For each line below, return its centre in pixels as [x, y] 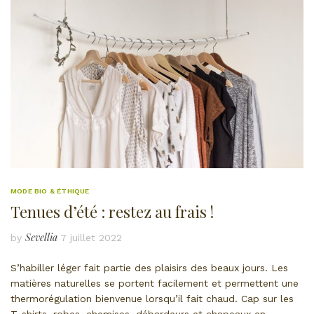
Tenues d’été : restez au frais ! [112, 211]
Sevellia [41, 237]
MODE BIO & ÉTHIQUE [50, 191]
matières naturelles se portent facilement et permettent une [155, 283]
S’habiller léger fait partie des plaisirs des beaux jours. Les [149, 267]
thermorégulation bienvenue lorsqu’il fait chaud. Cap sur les [152, 298]
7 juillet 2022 [91, 237]
